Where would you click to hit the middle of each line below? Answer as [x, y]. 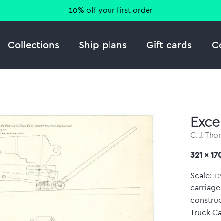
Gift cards [169, 45]
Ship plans [103, 45]
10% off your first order [110, 10]
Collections [33, 45]
